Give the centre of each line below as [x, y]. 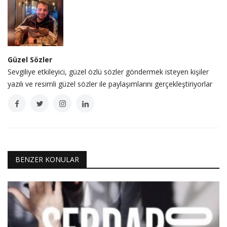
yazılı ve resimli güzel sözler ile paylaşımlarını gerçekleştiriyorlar [110, 84]
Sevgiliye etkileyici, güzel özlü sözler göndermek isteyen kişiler [108, 72]
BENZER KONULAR [47, 160]
